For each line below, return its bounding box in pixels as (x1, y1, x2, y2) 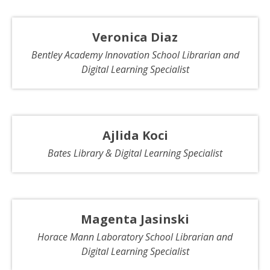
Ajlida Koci (102, 127, 168, 143)
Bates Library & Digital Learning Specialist (48, 146, 222, 160)
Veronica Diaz (92, 28, 178, 45)
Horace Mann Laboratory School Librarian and (37, 230, 233, 243)
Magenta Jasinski (81, 210, 189, 227)
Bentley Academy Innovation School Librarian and (31, 48, 239, 61)
